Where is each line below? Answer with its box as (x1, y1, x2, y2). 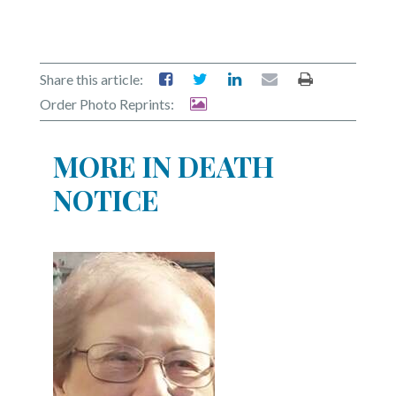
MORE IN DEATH (53, 147, 274, 185)
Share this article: (40, 71, 143, 88)
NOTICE (53, 180, 159, 218)
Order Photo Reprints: (40, 95, 174, 112)
